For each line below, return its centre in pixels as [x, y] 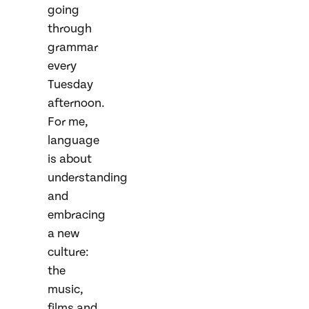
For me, [68, 122]
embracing [77, 215]
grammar [73, 47]
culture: [68, 252]
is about [70, 159]
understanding [88, 178]
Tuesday [70, 84]
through [70, 29]
